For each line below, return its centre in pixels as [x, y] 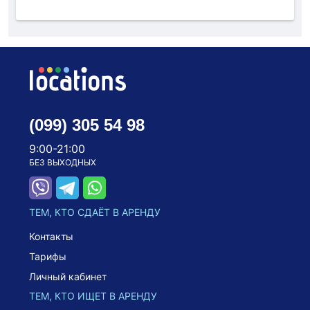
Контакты [51, 236]
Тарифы [48, 256]
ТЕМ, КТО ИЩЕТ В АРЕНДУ [93, 295]
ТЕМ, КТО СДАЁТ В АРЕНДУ [95, 212]
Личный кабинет [68, 276]
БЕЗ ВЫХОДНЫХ [63, 162]
